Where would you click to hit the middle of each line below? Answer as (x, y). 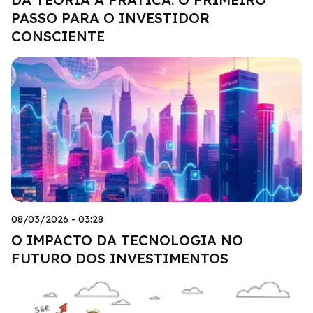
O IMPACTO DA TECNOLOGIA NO (127, 240)
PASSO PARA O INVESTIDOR (110, 17)
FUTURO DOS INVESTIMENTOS (120, 258)
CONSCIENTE (58, 36)
